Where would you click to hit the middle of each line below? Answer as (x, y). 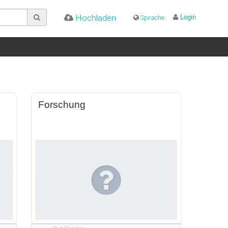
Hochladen (95, 18)
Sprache (152, 18)
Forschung (62, 105)
